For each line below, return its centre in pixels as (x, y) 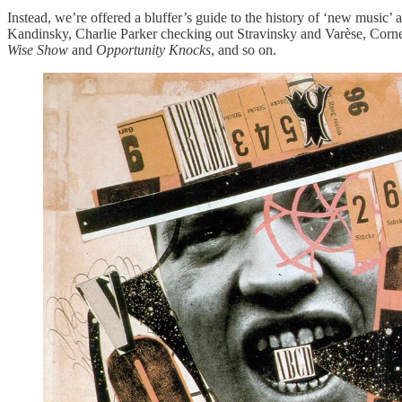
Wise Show (38, 50)
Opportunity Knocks (153, 50)
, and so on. (244, 50)
